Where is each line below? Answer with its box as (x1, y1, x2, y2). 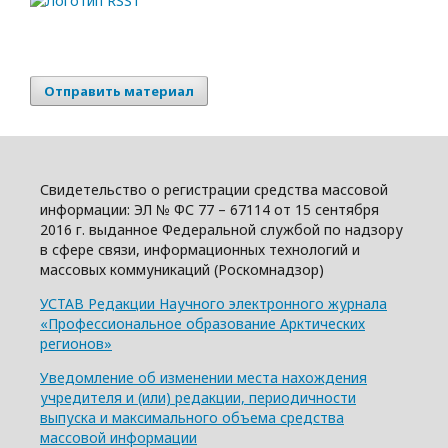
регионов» (40, 334, 112, 353)
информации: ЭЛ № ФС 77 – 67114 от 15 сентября (40, 200, 379, 219)
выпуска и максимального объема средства (40, 408, 344, 427)
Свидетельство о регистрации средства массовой (40, 180, 388, 199)
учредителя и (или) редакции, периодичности (40, 388, 356, 407)
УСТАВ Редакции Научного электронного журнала (40, 294, 387, 313)
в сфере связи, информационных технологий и (40, 240, 360, 259)
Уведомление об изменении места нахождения (40, 368, 367, 387)
